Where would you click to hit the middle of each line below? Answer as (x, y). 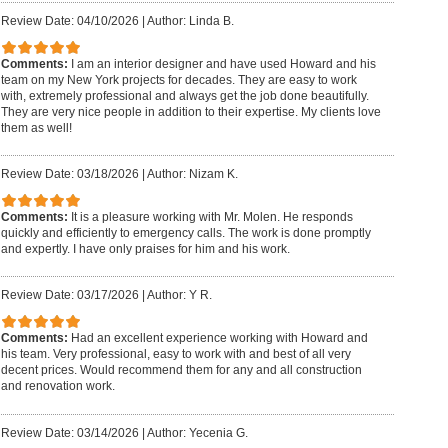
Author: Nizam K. (192, 174)
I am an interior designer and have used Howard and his (223, 63)
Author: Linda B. (190, 21)
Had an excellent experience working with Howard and (219, 338)
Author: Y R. (179, 295)
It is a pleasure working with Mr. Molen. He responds (211, 216)
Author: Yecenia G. (197, 432)
